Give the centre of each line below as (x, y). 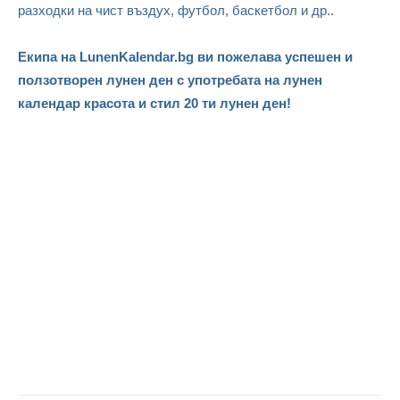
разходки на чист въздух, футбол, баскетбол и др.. (176, 11)
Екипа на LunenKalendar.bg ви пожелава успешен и (185, 57)
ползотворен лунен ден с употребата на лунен (170, 80)
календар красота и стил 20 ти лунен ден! (154, 104)
